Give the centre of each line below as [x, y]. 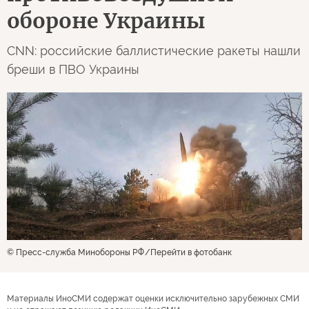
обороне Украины [106, 20]
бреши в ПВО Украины [73, 69]
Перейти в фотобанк [191, 252]
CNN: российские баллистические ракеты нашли [154, 50]
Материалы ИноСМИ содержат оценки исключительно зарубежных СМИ [153, 298]
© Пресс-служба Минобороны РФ [76, 252]
